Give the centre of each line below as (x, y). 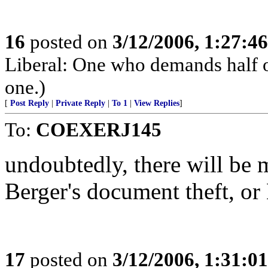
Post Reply (30, 103)
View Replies (157, 103)
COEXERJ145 (99, 130)
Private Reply (80, 103)
